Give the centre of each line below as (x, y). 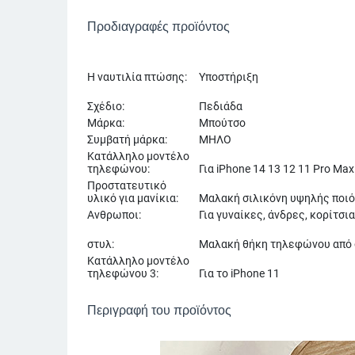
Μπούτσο (222, 122)
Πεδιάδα (221, 106)
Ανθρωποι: (114, 214)
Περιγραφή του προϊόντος (159, 310)
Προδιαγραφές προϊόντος (158, 26)
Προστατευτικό (127, 185)
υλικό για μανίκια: (133, 198)
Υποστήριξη (229, 76)
